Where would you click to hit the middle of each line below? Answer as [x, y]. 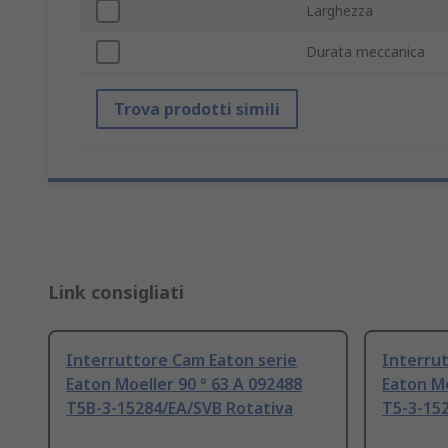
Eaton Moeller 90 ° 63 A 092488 [184, 384]
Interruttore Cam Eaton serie [181, 360]
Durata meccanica [365, 52]
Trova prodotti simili [197, 109]
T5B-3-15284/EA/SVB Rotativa [179, 408]
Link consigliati [116, 292]
